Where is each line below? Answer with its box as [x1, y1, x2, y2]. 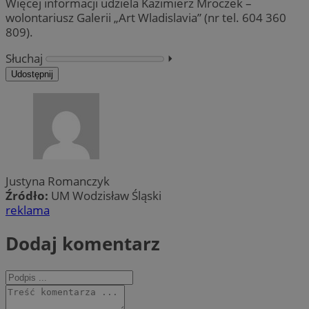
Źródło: [6, 188, 51, 204]
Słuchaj [6, 50, 43, 66]
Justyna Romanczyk [6, 173, 110, 190]
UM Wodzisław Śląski [51, 188, 161, 204]
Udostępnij [11, 68, 53, 79]
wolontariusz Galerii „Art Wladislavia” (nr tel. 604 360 [6, 9, 286, 26]
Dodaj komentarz [6, 230, 160, 256]
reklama [6, 202, 50, 219]
